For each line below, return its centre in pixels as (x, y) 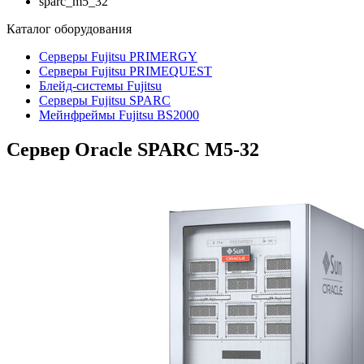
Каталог (30, 29)
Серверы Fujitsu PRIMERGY (118, 56)
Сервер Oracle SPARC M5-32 (133, 149)
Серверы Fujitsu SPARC (105, 100)
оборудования (93, 29)
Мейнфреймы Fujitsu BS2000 (119, 115)
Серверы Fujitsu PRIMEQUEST (126, 71)
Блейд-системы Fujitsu (100, 86)
